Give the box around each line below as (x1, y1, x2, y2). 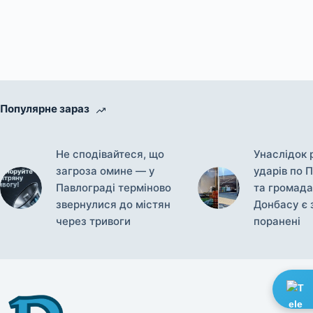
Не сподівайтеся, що (56, 147, 164, 161)
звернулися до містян (56, 197, 170, 211)
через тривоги (56, 214, 131, 228)
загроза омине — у (56, 163, 155, 177)
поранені (253, 214, 300, 228)
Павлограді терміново (56, 180, 171, 194)
